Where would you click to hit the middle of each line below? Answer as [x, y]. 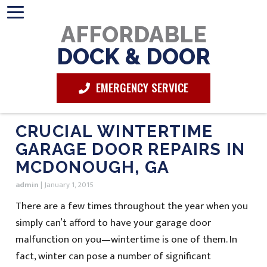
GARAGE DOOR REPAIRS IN [130, 149]
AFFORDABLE [133, 35]
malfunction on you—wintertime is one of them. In [126, 240]
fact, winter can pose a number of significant [113, 257]
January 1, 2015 [69, 184]
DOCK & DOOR [133, 57]
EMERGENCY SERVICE [141, 87]
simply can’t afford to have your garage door [113, 223]
